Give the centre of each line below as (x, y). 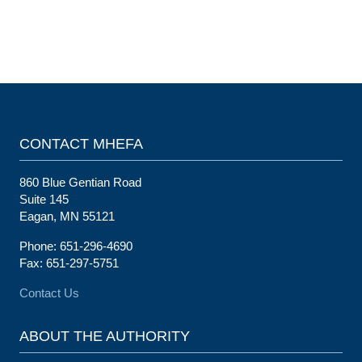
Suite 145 (44, 199)
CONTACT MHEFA (81, 144)
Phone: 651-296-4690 (76, 246)
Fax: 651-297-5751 (69, 263)
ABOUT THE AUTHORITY (105, 336)
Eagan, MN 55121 (67, 216)
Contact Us (49, 293)
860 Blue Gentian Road (80, 182)
